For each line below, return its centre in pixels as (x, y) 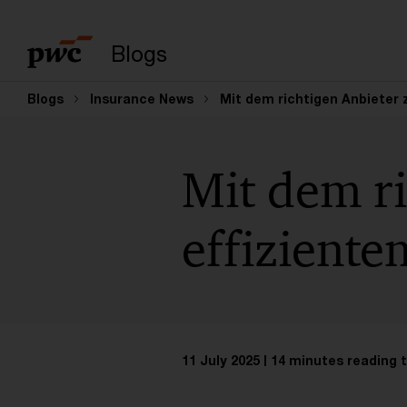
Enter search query (322, 48)
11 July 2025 (220, 361)
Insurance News (142, 99)
